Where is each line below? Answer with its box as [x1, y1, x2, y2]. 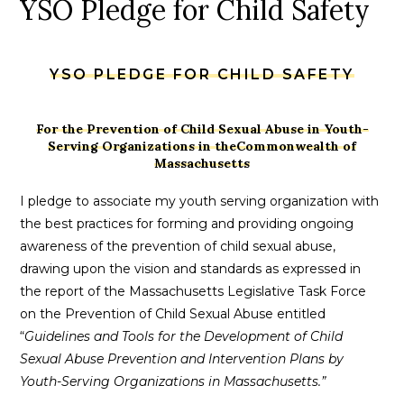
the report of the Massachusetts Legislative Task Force [20, 282, 367, 299]
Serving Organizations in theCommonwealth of [48, 137, 356, 154]
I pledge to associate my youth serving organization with [20, 192, 380, 209]
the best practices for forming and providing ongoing [20, 215, 354, 232]
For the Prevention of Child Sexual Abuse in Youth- [35, 120, 369, 137]
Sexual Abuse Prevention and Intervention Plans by [20, 350, 344, 367]
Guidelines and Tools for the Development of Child [24, 327, 344, 344]
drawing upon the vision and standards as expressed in [20, 260, 362, 277]
